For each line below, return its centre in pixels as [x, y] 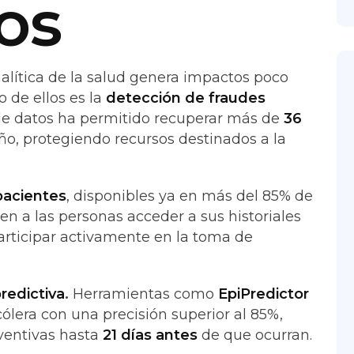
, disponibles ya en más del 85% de [190, 196]
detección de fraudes [186, 98]
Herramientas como [143, 294]
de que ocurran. [255, 335]
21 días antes [150, 335]
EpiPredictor [264, 294]
